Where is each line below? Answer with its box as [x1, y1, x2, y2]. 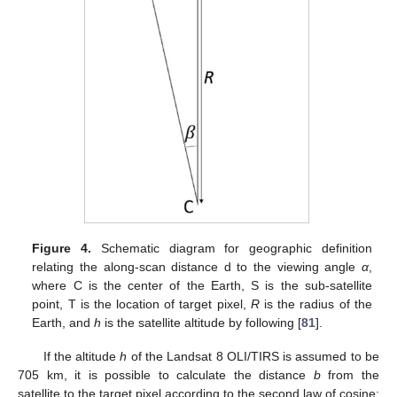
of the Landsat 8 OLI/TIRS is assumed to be [127, 348, 380, 363]
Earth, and [32, 315, 95, 330]
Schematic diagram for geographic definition [91, 240, 372, 255]
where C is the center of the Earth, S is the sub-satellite [32, 277, 372, 292]
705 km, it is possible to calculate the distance [18, 367, 314, 382]
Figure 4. [32, 240, 92, 255]
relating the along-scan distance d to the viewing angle [32, 259, 362, 274]
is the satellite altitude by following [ [101, 315, 302, 330]
